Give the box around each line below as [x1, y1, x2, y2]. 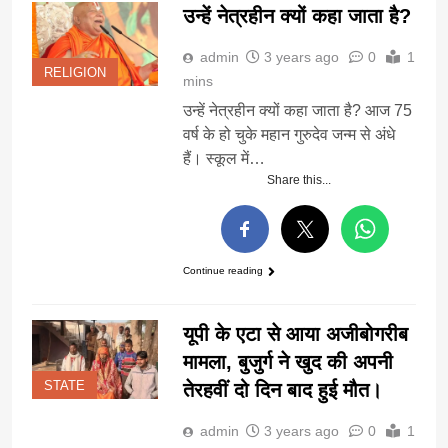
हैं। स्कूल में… [182, 150, 265, 168]
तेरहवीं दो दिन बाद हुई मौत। [182, 378, 382, 401]
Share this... [267, 173, 332, 188]
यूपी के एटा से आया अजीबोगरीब [182, 322, 408, 345]
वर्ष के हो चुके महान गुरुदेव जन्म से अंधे [182, 126, 395, 144]
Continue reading [182, 265, 263, 277]
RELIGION [44, 66, 106, 81]
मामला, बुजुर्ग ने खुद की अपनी [182, 350, 393, 373]
